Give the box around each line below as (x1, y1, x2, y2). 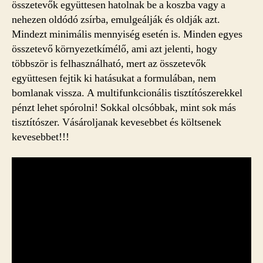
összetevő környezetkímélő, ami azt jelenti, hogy (12, 42, 217, 56)
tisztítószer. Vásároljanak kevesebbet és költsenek (12, 115, 221, 129)
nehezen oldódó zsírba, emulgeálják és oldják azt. (12, 12, 220, 26)
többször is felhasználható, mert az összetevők (12, 56, 206, 70)
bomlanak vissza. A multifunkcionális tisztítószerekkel (12, 86, 242, 100)
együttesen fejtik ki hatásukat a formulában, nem (12, 71, 216, 85)
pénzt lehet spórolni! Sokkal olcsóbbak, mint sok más (12, 100, 236, 114)
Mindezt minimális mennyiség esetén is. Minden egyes (12, 27, 242, 41)
